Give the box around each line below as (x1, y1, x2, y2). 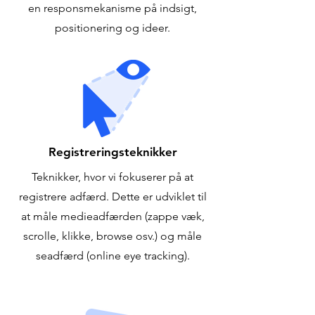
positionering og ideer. (55, 21, 170, 34)
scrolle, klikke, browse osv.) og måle (23, 229, 202, 243)
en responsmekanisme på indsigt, (28, 1, 197, 15)
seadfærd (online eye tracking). (35, 249, 190, 262)
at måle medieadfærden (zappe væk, (20, 210, 205, 223)
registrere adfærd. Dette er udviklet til (18, 190, 207, 203)
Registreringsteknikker (48, 145, 177, 159)
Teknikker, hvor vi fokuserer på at (32, 170, 193, 184)
